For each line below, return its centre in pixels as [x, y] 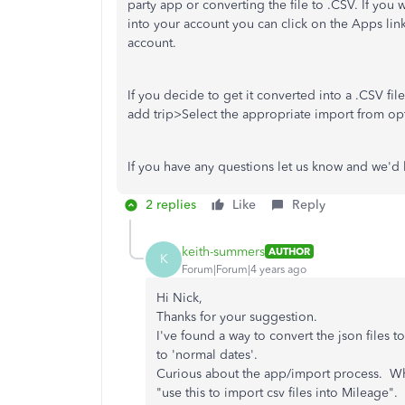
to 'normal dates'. [207, 355]
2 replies [171, 205]
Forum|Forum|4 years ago [244, 269]
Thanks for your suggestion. [237, 317]
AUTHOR [289, 251]
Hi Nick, [179, 298]
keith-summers [223, 251]
